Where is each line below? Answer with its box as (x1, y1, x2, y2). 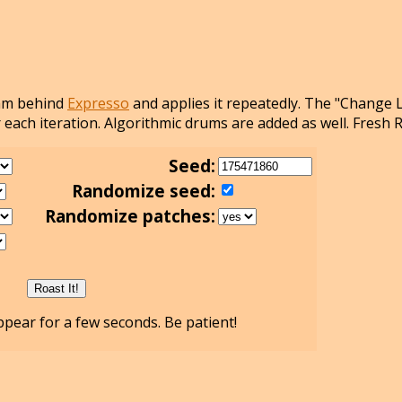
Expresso (67, 93, 129, 114)
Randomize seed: (72, 179, 215, 203)
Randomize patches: (45, 205, 215, 228)
